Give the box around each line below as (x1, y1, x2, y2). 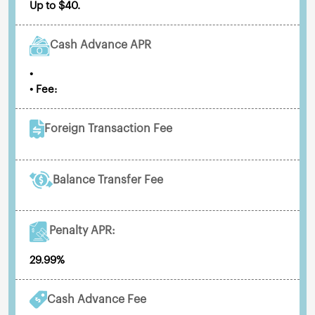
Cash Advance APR (50, 39, 152, 51)
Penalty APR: (49, 224, 115, 236)
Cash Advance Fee (46, 294, 146, 306)
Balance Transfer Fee (52, 174, 163, 186)
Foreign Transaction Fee (44, 123, 172, 135)
